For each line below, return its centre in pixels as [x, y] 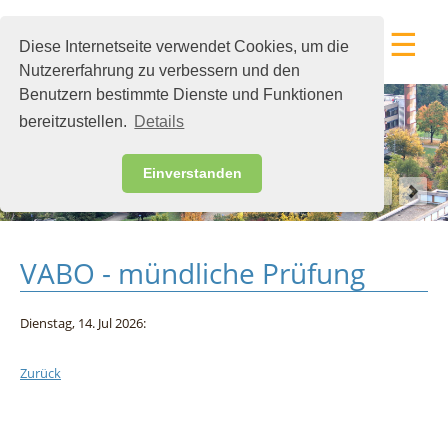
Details [159, 122]
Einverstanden [192, 173]
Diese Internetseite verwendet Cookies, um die [184, 47]
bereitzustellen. [75, 122]
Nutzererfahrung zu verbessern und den [160, 71]
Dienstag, [47, 323]
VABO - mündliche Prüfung [192, 273]
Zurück [40, 373]
